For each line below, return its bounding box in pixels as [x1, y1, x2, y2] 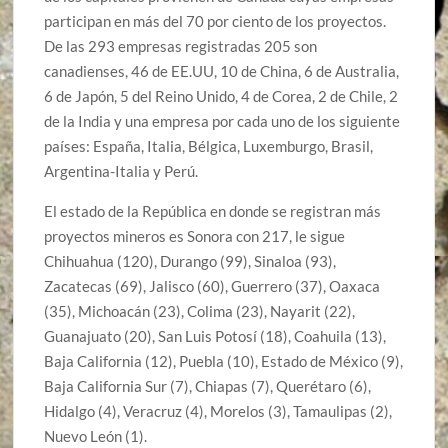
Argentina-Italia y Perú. [44, 161, 199, 180]
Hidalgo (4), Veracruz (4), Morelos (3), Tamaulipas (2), [44, 401, 393, 420]
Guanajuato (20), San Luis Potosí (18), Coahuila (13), [44, 326, 387, 345]
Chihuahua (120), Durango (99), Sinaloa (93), [44, 251, 337, 270]
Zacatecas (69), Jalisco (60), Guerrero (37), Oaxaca [44, 276, 381, 295]
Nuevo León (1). [44, 426, 148, 445]
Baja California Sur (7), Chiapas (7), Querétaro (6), [44, 376, 372, 395]
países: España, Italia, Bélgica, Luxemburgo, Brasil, [44, 136, 374, 155]
